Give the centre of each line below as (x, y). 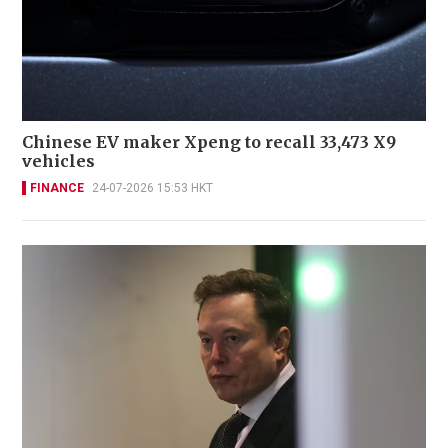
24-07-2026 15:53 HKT (152, 187)
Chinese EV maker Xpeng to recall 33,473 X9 (209, 141)
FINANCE (57, 187)
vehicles (58, 160)
